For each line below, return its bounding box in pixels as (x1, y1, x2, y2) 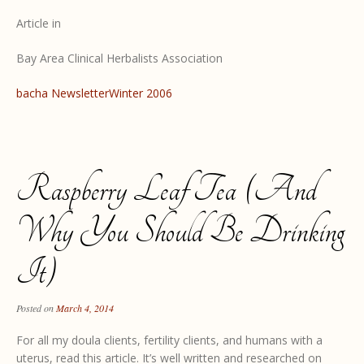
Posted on (16, 301, 56, 314)
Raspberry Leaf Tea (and (16, 168, 317, 210)
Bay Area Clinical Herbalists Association (16, 50, 223, 66)
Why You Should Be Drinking (16, 210, 344, 252)
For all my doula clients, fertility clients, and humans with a (16, 331, 323, 348)
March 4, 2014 (56, 301, 114, 314)
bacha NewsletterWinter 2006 (16, 84, 172, 101)
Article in (16, 15, 61, 31)
